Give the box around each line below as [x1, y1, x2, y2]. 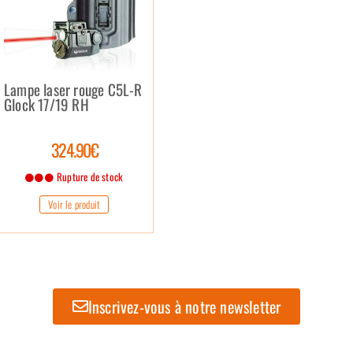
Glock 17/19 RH [4, 92, 89, 115]
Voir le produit [48, 195, 101, 212]
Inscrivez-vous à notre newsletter [87, 294, 281, 318]
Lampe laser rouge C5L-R [4, 77, 143, 100]
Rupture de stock [54, 168, 124, 184]
